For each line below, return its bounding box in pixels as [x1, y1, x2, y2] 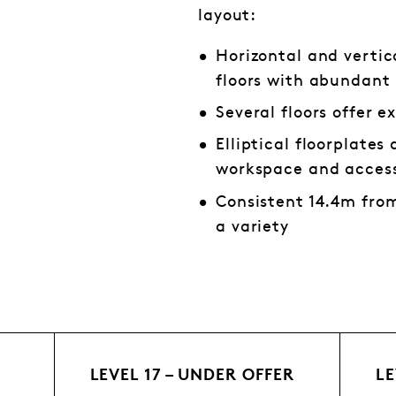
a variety [216, 219, 289, 234]
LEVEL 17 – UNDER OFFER [89, 368, 294, 384]
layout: [198, 9, 257, 23]
